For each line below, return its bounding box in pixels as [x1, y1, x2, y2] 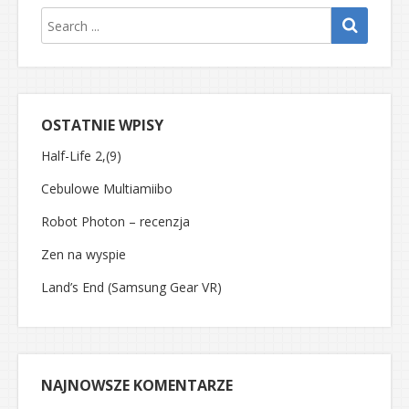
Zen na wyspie [41, 246, 126, 263]
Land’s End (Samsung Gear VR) [41, 278, 222, 296]
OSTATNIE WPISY [41, 115, 163, 135]
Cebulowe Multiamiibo [41, 180, 173, 197]
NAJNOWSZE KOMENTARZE [41, 375, 233, 395]
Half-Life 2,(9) [41, 147, 121, 164]
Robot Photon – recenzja [41, 213, 190, 230]
